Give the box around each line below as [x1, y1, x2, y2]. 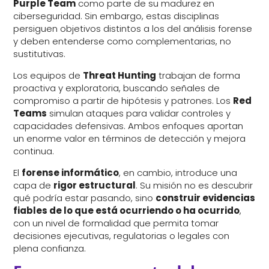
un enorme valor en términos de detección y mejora [13, 132, 246, 145]
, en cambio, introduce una [119, 166, 238, 180]
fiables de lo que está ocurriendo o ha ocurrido [13, 204, 240, 217]
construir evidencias [156, 192, 256, 205]
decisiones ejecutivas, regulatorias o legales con [13, 229, 230, 243]
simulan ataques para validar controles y [47, 107, 231, 120]
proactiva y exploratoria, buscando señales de [13, 82, 220, 95]
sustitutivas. [13, 47, 66, 61]
